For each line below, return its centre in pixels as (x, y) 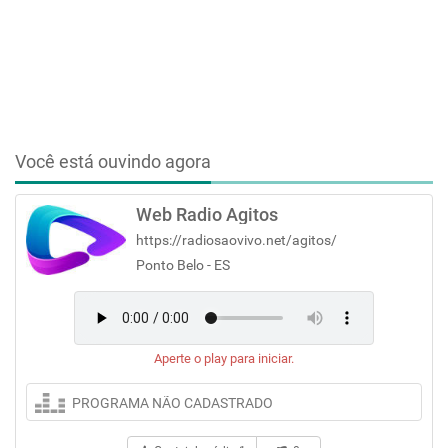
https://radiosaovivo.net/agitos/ (236, 240)
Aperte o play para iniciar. (224, 358)
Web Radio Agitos (207, 214)
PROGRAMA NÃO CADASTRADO (172, 403)
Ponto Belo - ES (183, 265)
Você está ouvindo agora (113, 161)
